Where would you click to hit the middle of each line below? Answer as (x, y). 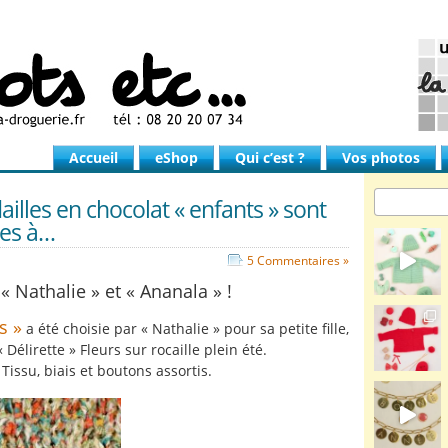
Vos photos (381, 157)
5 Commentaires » (298, 260)
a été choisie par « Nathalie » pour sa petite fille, (185, 328)
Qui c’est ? (270, 157)
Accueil (93, 157)
